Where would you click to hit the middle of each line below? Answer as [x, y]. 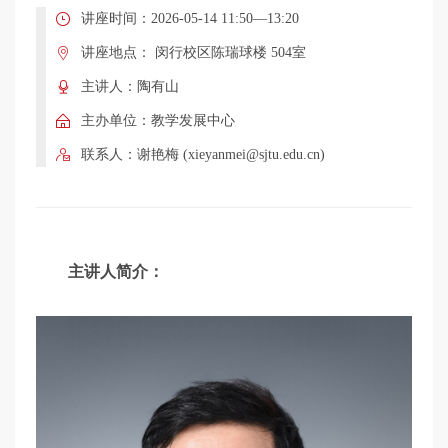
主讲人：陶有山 [129, 86]
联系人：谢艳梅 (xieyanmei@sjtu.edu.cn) [202, 154]
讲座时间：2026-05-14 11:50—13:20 [189, 18]
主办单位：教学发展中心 [157, 120]
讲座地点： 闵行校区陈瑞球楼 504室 [193, 52]
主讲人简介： [117, 271]
